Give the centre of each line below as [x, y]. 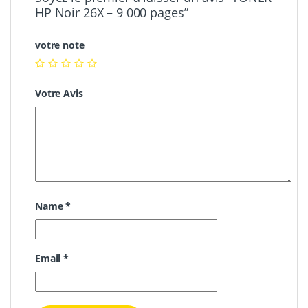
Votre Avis [59, 93]
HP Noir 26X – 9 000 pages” [112, 12]
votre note [60, 45]
